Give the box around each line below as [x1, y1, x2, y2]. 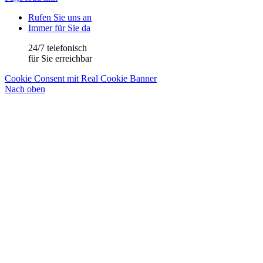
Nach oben [5, 84, 45, 95]
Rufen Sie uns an [28, 12, 92, 23]
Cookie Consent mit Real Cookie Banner [5, 73, 157, 84]
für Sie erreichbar [28, 53, 92, 64]
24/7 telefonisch [28, 43, 87, 53]
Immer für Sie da [28, 23, 90, 33]
